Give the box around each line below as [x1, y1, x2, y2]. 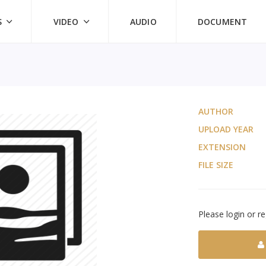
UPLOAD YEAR [198, 123, 254, 135]
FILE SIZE [198, 159, 233, 170]
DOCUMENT [197, 15, 248, 27]
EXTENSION [198, 141, 246, 153]
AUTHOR [198, 106, 233, 117]
